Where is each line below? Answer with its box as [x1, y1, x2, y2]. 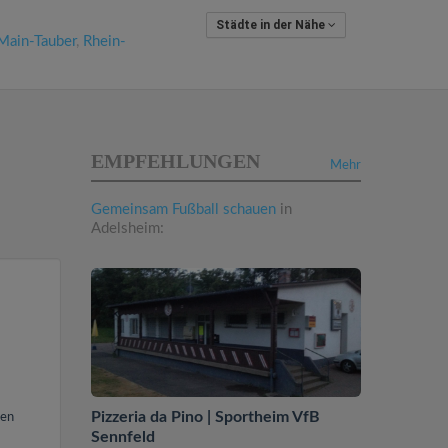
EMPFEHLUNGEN [91, 150, 260, 172]
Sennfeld [91, 428, 155, 445]
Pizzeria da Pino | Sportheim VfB [91, 408, 320, 425]
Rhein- [83, 34, 126, 49]
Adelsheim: [91, 221, 164, 236]
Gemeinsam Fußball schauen [91, 202, 276, 217]
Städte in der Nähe [216, 18, 328, 32]
